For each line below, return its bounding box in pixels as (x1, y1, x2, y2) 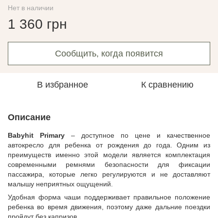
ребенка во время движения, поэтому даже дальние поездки (8, 203, 210, 211)
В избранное (36, 80, 88, 90)
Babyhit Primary (8, 131, 65, 139)
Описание (8, 112, 51, 122)
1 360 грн (8, 17, 67, 32)
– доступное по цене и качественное (65, 131, 210, 139)
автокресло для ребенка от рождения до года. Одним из (8, 141, 210, 149)
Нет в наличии (8, 4, 54, 12)
